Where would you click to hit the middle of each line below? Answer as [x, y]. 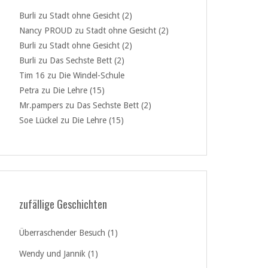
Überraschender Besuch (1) [68, 233]
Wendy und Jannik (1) [59, 254]
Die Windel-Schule [92, 75]
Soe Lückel [39, 120]
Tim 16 [32, 75]
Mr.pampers [41, 105]
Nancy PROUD [46, 31]
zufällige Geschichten [63, 204]
